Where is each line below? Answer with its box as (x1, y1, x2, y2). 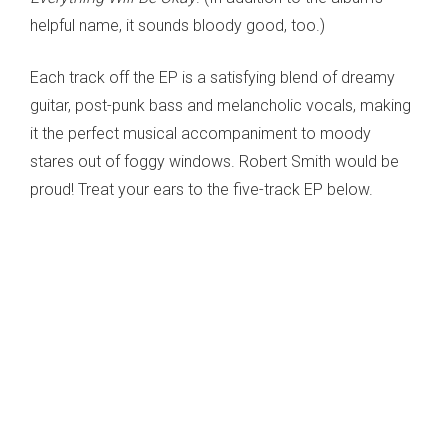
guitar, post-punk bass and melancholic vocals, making (30, 96, 411, 116)
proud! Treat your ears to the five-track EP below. (30, 180, 373, 200)
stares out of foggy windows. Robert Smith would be (30, 152, 399, 172)
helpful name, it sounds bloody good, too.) (30, 16, 325, 36)
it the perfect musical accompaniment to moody (30, 124, 371, 144)
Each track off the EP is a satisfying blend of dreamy (30, 68, 395, 88)
